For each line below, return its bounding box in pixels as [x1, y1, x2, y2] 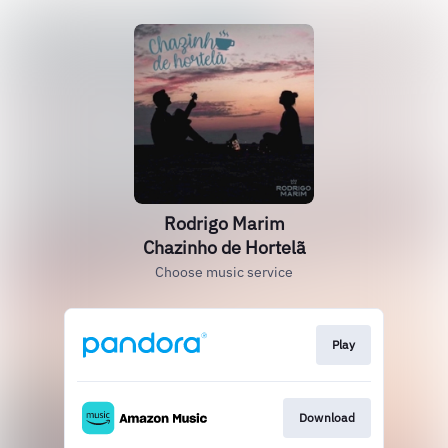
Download [298, 410, 355, 426]
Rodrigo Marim [163, 212, 285, 235]
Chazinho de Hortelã [142, 236, 306, 259]
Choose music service [155, 263, 293, 281]
